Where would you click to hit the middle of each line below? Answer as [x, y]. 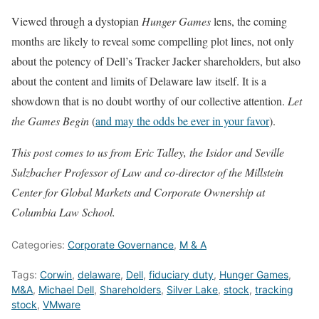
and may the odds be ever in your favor [182, 120]
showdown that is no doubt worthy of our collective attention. [150, 100]
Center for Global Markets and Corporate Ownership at [138, 192]
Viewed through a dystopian [77, 21]
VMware [62, 304]
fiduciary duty [181, 274]
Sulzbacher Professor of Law [78, 172]
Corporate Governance [121, 244]
